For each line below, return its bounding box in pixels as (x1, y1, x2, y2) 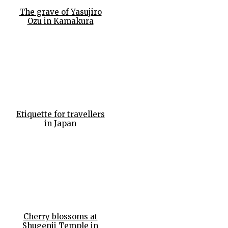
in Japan (44, 119, 76, 129)
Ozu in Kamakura (27, 16, 94, 26)
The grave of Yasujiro (19, 7, 102, 17)
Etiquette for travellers (16, 109, 105, 120)
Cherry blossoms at (23, 211, 98, 221)
